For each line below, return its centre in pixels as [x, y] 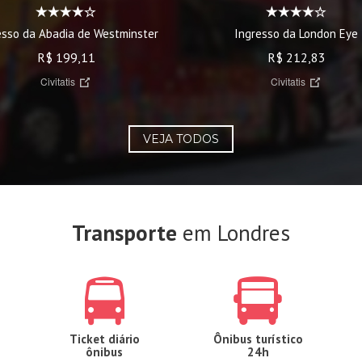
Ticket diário [104, 339]
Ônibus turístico [258, 339]
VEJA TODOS [181, 139]
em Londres [234, 232]
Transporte [124, 232]
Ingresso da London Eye [296, 33]
